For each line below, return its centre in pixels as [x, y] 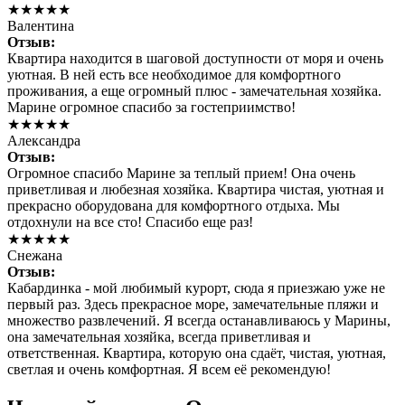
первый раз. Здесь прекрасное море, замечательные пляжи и [193, 304]
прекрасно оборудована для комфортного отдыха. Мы [174, 205]
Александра [44, 140]
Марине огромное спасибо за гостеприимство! [151, 107]
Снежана [35, 255]
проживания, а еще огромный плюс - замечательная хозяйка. [194, 90]
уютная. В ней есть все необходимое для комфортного [174, 74]
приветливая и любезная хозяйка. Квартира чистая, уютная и [196, 189]
